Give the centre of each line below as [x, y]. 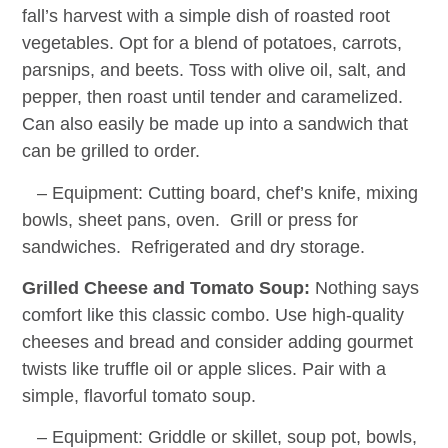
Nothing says [365, 287]
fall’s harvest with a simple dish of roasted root [206, 16]
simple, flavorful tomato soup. [139, 395]
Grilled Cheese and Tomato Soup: [166, 287]
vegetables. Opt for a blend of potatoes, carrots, [212, 43]
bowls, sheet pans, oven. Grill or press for [190, 219]
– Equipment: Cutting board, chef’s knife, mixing [220, 192]
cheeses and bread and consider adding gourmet [218, 341]
